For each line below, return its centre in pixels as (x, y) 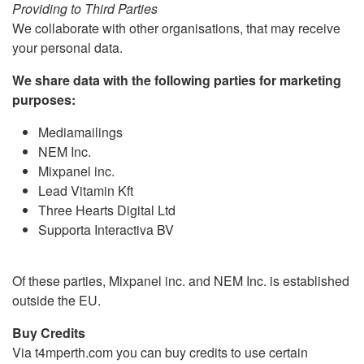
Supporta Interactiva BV (106, 230)
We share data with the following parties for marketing (177, 80)
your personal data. (67, 48)
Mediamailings (80, 132)
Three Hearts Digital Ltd (107, 210)
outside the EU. (56, 300)
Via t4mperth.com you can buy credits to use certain (160, 352)
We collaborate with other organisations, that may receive (176, 28)
